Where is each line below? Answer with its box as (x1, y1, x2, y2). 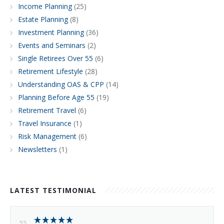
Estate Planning (18, 14, 68, 24)
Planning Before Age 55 (18, 92, 94, 102)
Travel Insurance (18, 118, 71, 128)
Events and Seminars (18, 40, 85, 50)
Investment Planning (18, 27, 84, 37)
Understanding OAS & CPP (18, 79, 104, 89)
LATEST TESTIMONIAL (10, 185, 96, 195)
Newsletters (18, 144, 57, 154)
